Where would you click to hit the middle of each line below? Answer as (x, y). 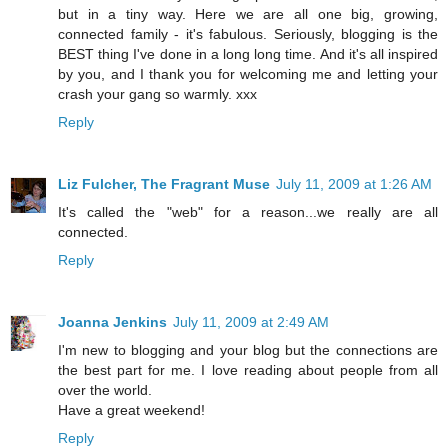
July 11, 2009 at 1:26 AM (354, 184)
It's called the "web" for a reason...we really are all (248, 212)
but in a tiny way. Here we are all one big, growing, (248, 14)
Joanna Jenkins (112, 322)
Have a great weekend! (131, 410)
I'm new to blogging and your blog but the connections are (248, 350)
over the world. (105, 390)
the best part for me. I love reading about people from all (248, 370)
